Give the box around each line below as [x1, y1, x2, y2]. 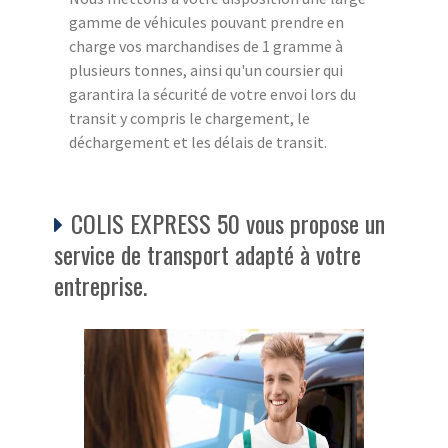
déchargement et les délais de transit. [69, 131, 327, 152]
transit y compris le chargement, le [69, 107, 310, 128]
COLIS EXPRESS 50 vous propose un [71, 204, 385, 241]
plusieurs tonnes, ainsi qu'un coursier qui [69, 59, 343, 80]
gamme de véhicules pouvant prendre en [69, 11, 344, 32]
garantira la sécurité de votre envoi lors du [69, 83, 356, 104]
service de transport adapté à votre [54, 235, 361, 272]
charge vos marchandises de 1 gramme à [69, 35, 343, 56]
